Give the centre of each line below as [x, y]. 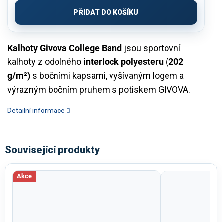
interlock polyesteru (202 [133, 61]
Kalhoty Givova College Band [65, 48]
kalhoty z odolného [45, 61]
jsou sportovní [151, 48]
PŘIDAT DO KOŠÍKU [106, 12]
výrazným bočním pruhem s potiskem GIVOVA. [99, 89]
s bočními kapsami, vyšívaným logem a [107, 75]
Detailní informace [36, 110]
